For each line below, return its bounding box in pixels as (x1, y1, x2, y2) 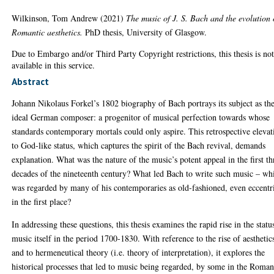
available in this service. (12, 59, 95, 71)
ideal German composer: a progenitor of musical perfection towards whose (12, 111, 270, 124)
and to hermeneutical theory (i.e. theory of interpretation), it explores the (12, 246, 265, 259)
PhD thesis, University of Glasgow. (83, 26, 207, 38)
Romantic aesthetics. (12, 26, 83, 38)
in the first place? (12, 196, 72, 208)
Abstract (12, 75, 50, 88)
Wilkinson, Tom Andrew (12, 12, 98, 24)
